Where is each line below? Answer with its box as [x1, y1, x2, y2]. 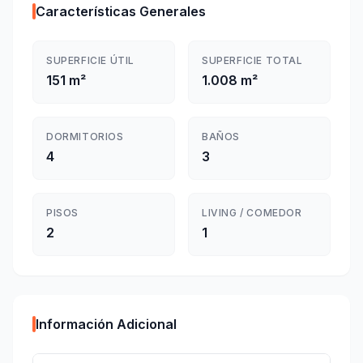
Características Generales [36, 3, 206, 19]
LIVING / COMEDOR [202, 207, 302, 219]
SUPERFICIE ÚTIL [46, 54, 135, 66]
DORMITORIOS [46, 130, 124, 143]
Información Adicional [36, 316, 177, 332]
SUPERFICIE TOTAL [202, 54, 303, 66]
